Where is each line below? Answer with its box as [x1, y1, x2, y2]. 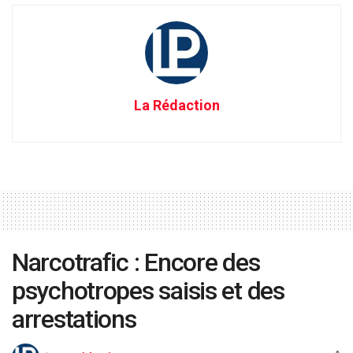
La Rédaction [133, 96, 220, 113]
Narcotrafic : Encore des [12, 247, 260, 277]
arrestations [12, 303, 136, 334]
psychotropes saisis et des [12, 275, 284, 306]
